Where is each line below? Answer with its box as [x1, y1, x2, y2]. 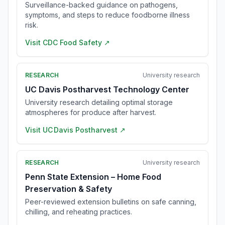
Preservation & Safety [25, 184, 112, 194]
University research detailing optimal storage [25, 98, 173, 106]
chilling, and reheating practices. [25, 207, 132, 216]
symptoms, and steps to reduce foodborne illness [25, 11, 190, 19]
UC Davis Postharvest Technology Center [25, 84, 189, 94]
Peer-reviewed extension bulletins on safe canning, [25, 197, 196, 206]
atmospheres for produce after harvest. [25, 108, 156, 117]
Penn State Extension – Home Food [25, 172, 161, 182]
